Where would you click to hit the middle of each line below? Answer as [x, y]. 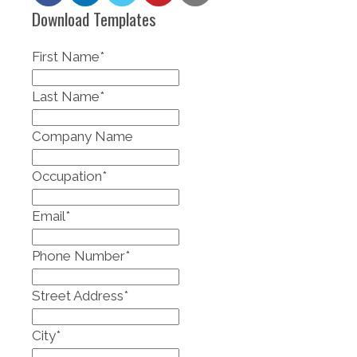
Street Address [78, 295]
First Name [66, 56]
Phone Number [78, 255]
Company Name [82, 136]
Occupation [67, 176]
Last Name [66, 96]
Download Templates [94, 18]
